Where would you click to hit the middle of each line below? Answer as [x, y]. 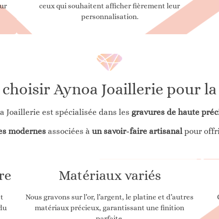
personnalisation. [109, 17]
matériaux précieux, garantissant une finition [109, 208]
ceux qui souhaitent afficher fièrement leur [109, 6]
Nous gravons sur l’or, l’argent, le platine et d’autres [109, 197]
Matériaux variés [109, 176]
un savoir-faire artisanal [136, 131]
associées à [68, 131]
